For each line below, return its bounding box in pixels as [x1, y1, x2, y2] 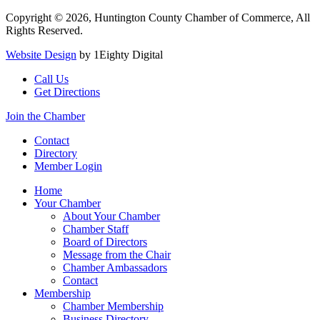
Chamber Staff [63, 223, 129, 236]
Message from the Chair [63, 249, 171, 261]
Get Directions [34, 86, 100, 99]
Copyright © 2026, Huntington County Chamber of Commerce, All [6, 11, 310, 24]
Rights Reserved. [6, 24, 83, 37]
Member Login [34, 160, 102, 173]
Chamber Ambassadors [63, 261, 167, 274]
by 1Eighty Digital [76, 49, 163, 61]
